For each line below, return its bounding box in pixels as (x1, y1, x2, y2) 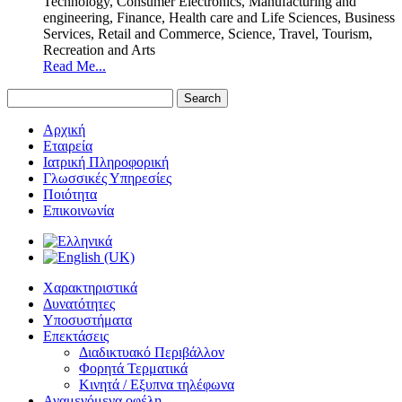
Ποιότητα (43, 187, 97, 203)
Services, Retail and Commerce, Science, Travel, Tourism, (43, 26, 372, 42)
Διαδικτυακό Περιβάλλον (79, 345, 224, 361)
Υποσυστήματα (43, 312, 132, 328)
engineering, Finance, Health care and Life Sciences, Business (43, 10, 395, 26)
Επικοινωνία (43, 203, 114, 219)
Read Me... (43, 58, 106, 74)
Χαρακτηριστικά (43, 280, 137, 296)
